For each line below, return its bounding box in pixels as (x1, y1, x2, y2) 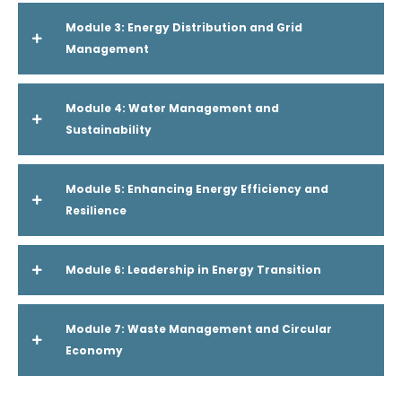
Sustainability (66, 122, 152, 137)
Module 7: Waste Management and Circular (66, 321, 332, 336)
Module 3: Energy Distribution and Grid (66, 20, 302, 35)
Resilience (66, 203, 127, 218)
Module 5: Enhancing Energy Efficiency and (66, 181, 328, 197)
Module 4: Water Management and (66, 100, 279, 116)
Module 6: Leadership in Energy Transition (66, 262, 321, 277)
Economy (66, 343, 123, 358)
